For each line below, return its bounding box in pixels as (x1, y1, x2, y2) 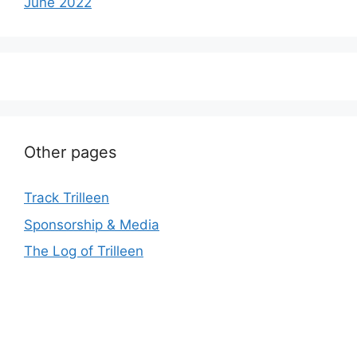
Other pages (24, 143, 116, 163)
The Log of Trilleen (24, 243, 143, 260)
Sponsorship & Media (24, 216, 159, 233)
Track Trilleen (24, 190, 109, 206)
